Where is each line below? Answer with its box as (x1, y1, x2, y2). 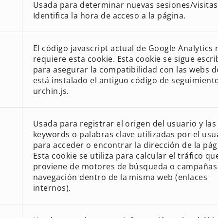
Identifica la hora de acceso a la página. (33, 10, 186, 21)
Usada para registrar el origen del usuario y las (33, 118, 217, 129)
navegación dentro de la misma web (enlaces (33, 171, 208, 182)
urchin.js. (33, 85, 69, 96)
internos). (33, 182, 71, 193)
